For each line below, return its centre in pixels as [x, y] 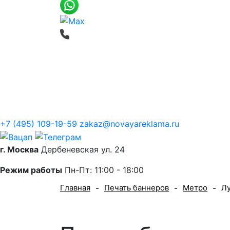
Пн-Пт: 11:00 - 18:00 [103, 170]
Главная [75, 187]
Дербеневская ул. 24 [82, 149]
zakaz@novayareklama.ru [129, 124]
